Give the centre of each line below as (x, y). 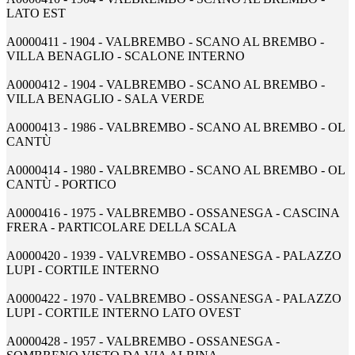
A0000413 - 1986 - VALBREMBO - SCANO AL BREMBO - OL (176, 128)
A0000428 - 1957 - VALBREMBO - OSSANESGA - (143, 342)
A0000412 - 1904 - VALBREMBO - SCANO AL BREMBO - (166, 85)
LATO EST (36, 13)
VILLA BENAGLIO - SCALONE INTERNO (126, 56)
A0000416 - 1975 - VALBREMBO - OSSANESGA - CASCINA (173, 213)
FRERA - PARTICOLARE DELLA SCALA (122, 227)
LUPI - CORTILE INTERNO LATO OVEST (124, 313)
